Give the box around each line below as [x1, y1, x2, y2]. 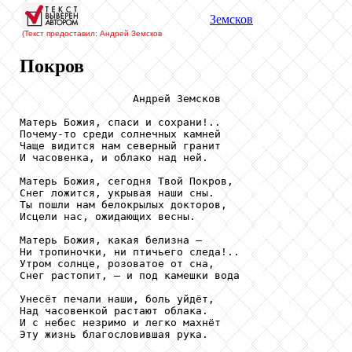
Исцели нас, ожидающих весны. [20, 210, 196, 222]
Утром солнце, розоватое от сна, [20, 257, 214, 269]
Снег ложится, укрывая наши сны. [20, 186, 214, 199]
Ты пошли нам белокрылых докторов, [20, 198, 227, 211]
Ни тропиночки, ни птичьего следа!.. [20, 245, 240, 258]
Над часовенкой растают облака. [20, 304, 208, 317]
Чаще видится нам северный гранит [20, 139, 221, 152]
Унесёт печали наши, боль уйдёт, [20, 292, 214, 305]
